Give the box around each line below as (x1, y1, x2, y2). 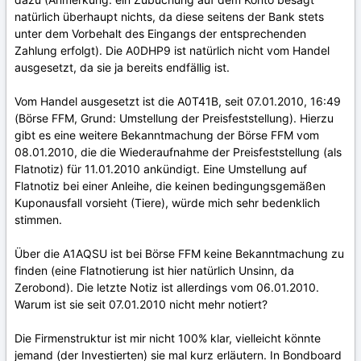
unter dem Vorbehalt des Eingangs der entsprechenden (15, 26, 306, 40)
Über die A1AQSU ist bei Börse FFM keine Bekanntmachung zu (15, 246, 344, 260)
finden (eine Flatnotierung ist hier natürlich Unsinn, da (15, 263, 294, 277)
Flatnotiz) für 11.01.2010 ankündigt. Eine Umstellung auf (15, 161, 307, 176)
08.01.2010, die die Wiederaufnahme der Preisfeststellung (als (15, 144, 342, 159)
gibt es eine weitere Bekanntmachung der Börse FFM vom (15, 127, 319, 142)
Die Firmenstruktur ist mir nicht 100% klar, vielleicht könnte (15, 330, 321, 345)
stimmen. (15, 212, 62, 226)
